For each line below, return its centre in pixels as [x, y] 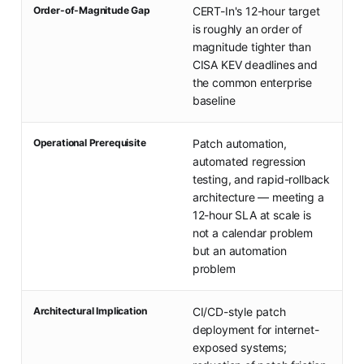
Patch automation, [239, 144]
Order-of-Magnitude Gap [91, 11]
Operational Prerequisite [89, 143]
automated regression [249, 162]
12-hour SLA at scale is [251, 215]
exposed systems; [239, 348]
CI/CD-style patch [239, 312]
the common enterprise [252, 83]
